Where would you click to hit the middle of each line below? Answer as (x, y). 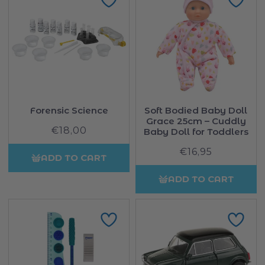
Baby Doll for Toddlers (196, 132)
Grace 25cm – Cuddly (196, 121)
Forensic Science (69, 111)
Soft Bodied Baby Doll (196, 111)
